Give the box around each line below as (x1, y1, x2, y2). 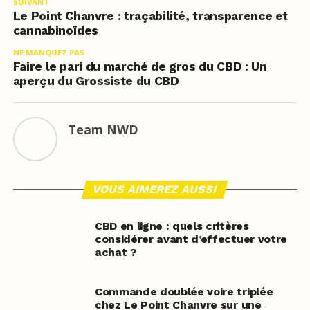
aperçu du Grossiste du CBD (12, 74, 179, 89)
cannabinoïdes (12, 24, 99, 38)
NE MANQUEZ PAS (12, 47, 84, 58)
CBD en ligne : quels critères (94, 219, 249, 233)
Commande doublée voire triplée (94, 285, 273, 299)
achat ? (94, 246, 136, 259)
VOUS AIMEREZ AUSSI (91, 183, 219, 197)
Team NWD (68, 121, 138, 138)
